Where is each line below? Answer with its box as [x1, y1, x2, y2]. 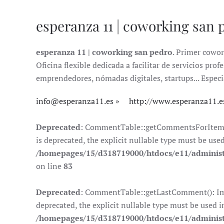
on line [36, 160, 63, 171]
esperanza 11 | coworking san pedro [36, 46, 172, 57]
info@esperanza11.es [36, 95, 113, 106]
